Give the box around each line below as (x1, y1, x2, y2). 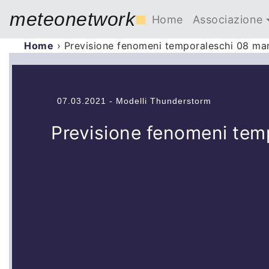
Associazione (192, 13, 263, 26)
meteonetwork (10, 8, 135, 30)
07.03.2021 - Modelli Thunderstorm (57, 96, 211, 106)
